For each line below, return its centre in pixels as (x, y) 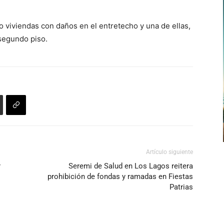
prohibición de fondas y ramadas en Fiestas (120, 176)
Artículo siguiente (169, 152)
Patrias (181, 187)
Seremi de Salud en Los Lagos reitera (131, 166)
